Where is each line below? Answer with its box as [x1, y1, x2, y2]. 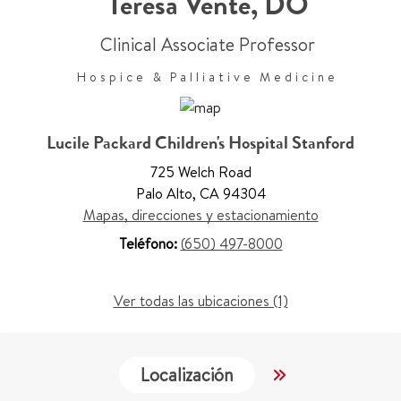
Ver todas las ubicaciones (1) [113, 291, 288, 311]
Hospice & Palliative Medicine [77, 68, 338, 86]
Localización [140, 362, 234, 387]
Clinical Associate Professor [100, 32, 315, 56]
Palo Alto [135, 183, 192, 204]
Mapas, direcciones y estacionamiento [82, 205, 319, 226]
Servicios [283, 362, 351, 387]
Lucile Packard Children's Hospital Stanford [47, 131, 354, 156]
